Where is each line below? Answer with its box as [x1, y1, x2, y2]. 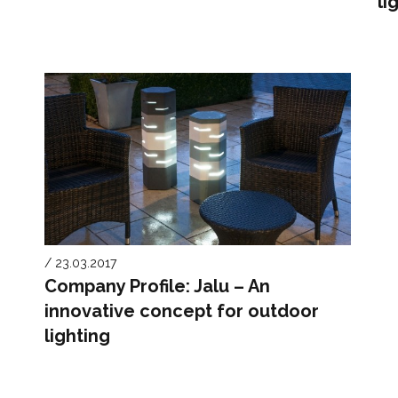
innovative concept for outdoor [44, 299, 320, 322]
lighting [44, 324, 111, 346]
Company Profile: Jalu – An [44, 275, 271, 297]
